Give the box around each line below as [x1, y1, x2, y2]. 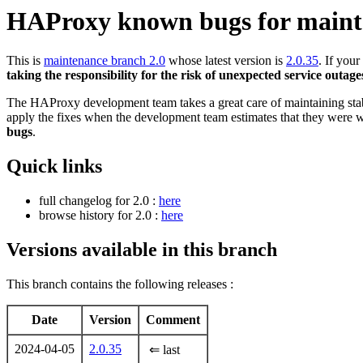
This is [6, 53, 44, 68]
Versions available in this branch [6, 239, 277, 261]
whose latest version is [165, 53, 286, 68]
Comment [146, 313, 200, 327]
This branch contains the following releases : [6, 277, 233, 292]
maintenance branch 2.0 [44, 53, 165, 68]
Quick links [6, 156, 102, 177]
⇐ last [146, 343, 180, 357]
